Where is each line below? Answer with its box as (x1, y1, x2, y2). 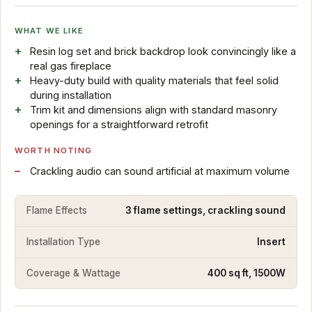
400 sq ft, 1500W (208, 267, 286, 279)
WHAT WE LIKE (15, 26, 84, 36)
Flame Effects (26, 205, 87, 217)
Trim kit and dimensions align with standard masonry (29, 104, 277, 116)
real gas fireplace (29, 60, 111, 72)
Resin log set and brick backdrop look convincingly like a (29, 45, 296, 58)
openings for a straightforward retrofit (29, 118, 208, 131)
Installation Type (26, 236, 100, 248)
